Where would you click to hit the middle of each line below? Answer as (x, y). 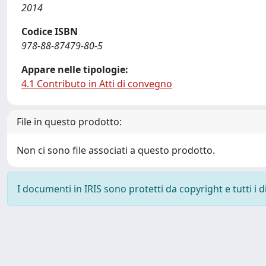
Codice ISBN (50, 31)
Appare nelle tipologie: (75, 69)
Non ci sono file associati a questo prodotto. (116, 150)
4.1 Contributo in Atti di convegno (97, 84)
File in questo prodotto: (69, 122)
